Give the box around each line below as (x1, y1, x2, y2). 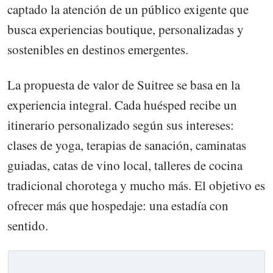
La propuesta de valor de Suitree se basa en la (7, 76, 240, 94)
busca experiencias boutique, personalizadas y (7, 20, 244, 38)
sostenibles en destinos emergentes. (7, 40, 188, 58)
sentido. (7, 217, 48, 235)
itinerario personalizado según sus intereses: (7, 116, 234, 134)
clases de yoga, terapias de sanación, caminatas (7, 136, 246, 154)
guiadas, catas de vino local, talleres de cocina (7, 157, 243, 174)
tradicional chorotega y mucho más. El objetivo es (7, 177, 265, 194)
